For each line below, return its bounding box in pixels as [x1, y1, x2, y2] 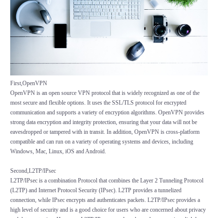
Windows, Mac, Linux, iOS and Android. [10, 148, 106, 155]
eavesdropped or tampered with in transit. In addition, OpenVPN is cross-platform [10, 128, 200, 136]
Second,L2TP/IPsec [10, 167, 56, 175]
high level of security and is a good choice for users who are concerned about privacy [10, 206, 206, 214]
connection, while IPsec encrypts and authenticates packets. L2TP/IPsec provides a [10, 197, 200, 204]
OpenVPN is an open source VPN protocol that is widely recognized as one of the [10, 90, 200, 97]
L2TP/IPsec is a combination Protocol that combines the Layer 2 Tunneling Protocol [10, 177, 203, 184]
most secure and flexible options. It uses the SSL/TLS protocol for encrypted [10, 99, 186, 107]
